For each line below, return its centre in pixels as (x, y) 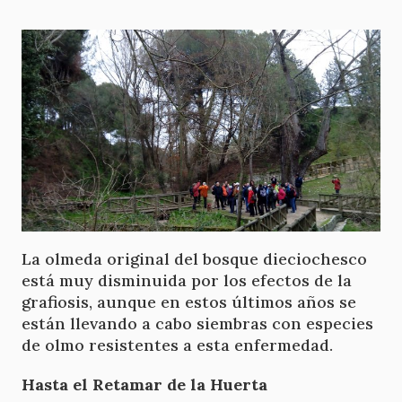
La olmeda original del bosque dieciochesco (194, 259)
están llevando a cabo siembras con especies (197, 324)
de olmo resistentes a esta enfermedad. (177, 345)
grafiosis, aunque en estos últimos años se (189, 302)
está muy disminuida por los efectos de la (187, 281)
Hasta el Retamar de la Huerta (144, 384)
